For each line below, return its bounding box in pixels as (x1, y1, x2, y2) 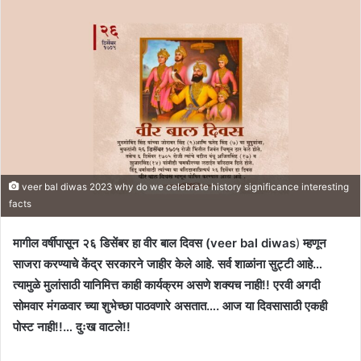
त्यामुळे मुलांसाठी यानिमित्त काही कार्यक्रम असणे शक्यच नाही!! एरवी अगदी (13, 276, 320, 293)
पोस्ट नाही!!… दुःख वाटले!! (13, 318, 131, 334)
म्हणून (303, 234, 326, 251)
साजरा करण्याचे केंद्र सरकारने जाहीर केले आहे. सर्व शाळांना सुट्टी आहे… (13, 255, 322, 272)
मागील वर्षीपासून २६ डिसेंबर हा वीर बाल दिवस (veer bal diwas (13, 234, 296, 251)
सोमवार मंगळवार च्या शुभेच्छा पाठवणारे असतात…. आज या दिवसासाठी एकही (13, 297, 327, 313)
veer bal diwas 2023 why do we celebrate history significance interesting (19, 180, 349, 193)
